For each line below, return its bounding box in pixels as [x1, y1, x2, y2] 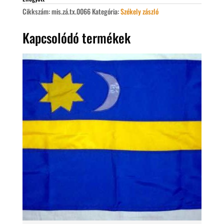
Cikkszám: [22, 6, 51, 17]
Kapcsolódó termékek [22, 28, 130, 48]
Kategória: [91, 6, 120, 17]
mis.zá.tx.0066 [51, 6, 90, 17]
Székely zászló [120, 6, 158, 17]
